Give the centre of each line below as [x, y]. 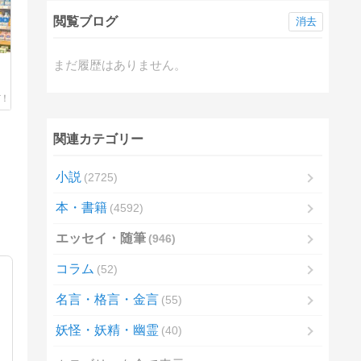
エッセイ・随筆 [100, 239]
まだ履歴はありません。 [119, 65]
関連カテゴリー [98, 139]
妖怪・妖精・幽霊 [107, 330]
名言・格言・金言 [107, 300]
